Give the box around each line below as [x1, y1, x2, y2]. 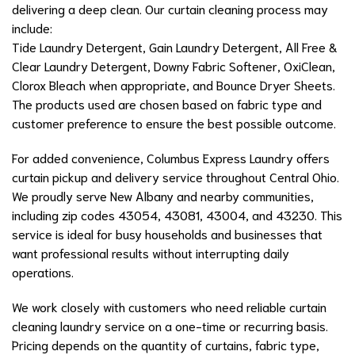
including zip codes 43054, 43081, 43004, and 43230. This [12, 206, 342, 223]
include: [12, 19, 52, 36]
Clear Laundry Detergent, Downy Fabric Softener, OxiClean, [12, 57, 335, 74]
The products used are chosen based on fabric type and [12, 95, 322, 113]
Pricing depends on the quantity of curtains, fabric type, [12, 336, 319, 353]
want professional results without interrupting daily [12, 244, 289, 261]
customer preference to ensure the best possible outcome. [12, 114, 336, 132]
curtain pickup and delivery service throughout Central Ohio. [12, 168, 339, 185]
